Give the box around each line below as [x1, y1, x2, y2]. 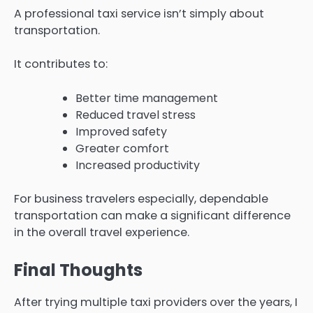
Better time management [75, 89, 218, 106]
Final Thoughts [14, 258, 143, 282]
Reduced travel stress [75, 106, 196, 123]
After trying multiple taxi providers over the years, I [14, 293, 298, 310]
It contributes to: [14, 56, 108, 73]
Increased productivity [75, 156, 200, 173]
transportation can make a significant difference [14, 207, 291, 224]
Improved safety [75, 123, 167, 140]
